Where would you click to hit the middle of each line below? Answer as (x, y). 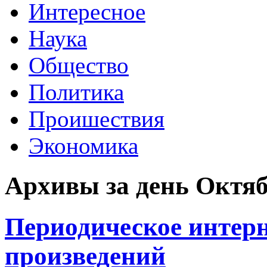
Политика (76, 92)
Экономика (83, 146)
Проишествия (97, 119)
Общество (79, 65)
